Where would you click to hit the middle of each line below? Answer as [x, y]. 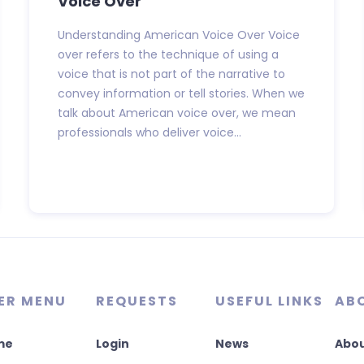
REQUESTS [137, 301]
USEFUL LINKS [270, 301]
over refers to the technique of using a [169, 54]
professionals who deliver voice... [150, 132]
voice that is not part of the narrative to [172, 74]
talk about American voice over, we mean [177, 113]
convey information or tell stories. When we [182, 93]
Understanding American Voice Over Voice [179, 35]
